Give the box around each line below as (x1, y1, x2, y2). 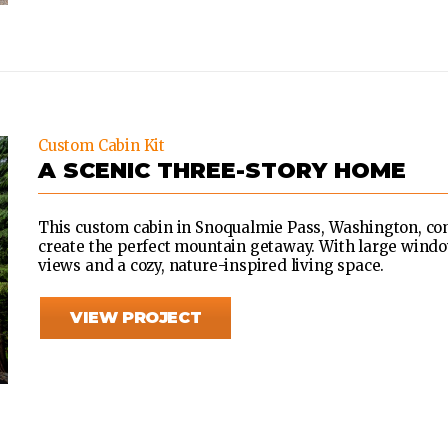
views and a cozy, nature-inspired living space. (38, 256, 385, 276)
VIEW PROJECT (70, 308, 202, 328)
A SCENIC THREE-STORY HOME (38, 157, 406, 185)
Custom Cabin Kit (38, 136, 165, 156)
